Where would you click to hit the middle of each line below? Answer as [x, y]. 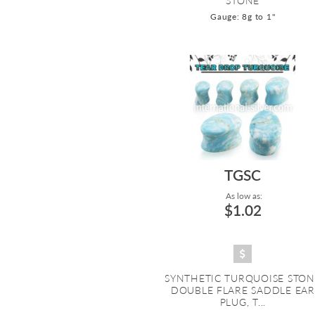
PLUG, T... [243, 302]
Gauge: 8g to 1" [243, 17]
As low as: [243, 196]
